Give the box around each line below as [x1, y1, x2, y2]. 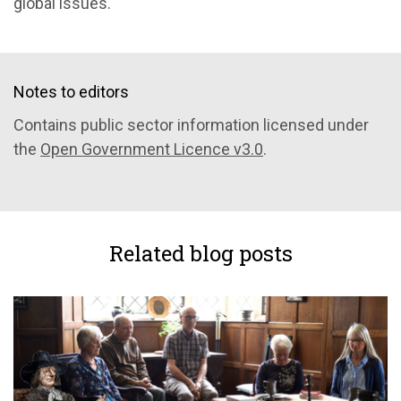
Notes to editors [13, 81, 129, 101]
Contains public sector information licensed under [13, 115, 369, 134]
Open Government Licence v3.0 [40, 139, 263, 158]
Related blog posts [108, 238, 293, 268]
